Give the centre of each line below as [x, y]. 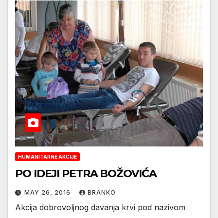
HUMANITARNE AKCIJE [47, 157]
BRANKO [102, 193]
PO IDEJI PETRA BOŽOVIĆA [86, 174]
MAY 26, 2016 [48, 193]
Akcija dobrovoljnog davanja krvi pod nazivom [100, 208]
